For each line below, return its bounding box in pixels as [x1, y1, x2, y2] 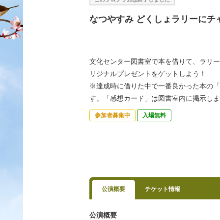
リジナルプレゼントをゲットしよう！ [89, 70, 206, 78]
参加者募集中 [95, 112, 130, 119]
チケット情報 [145, 186, 180, 193]
